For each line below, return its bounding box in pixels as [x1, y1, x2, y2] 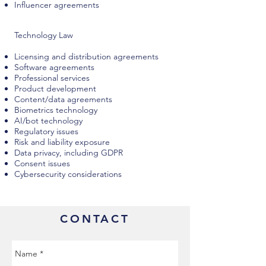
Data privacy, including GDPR [14, 147, 123, 158]
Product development [14, 83, 96, 94]
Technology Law [14, 30, 73, 40]
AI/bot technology [14, 115, 83, 126]
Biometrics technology [14, 104, 97, 115]
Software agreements [14, 62, 94, 72]
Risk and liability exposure [14, 137, 110, 147]
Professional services [14, 72, 90, 83]
